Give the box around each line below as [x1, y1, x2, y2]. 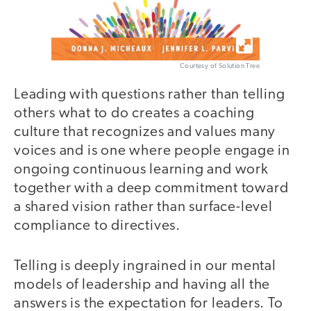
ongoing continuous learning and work [14, 162, 269, 177]
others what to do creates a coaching [14, 106, 255, 121]
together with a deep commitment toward [14, 180, 289, 196]
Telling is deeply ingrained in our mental [14, 259, 276, 274]
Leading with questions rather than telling [14, 87, 285, 102]
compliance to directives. [14, 218, 181, 233]
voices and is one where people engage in [14, 143, 290, 158]
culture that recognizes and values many [14, 124, 276, 140]
